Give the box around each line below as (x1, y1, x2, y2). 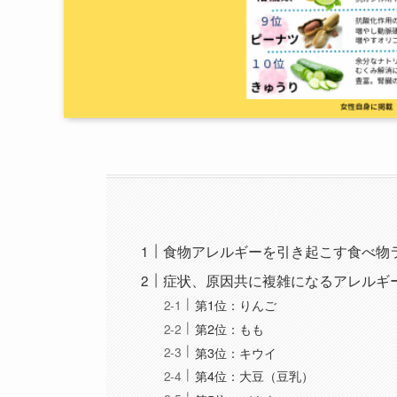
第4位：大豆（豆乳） (195, 366, 315, 385)
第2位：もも (195, 319, 265, 339)
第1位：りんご (195, 295, 277, 315)
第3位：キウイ (195, 342, 277, 362)
